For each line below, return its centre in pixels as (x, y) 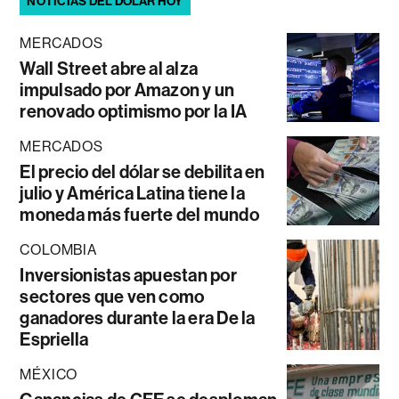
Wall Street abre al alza (109, 69)
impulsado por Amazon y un (127, 90)
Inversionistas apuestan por (128, 276)
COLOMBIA (58, 250)
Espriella (54, 340)
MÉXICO (49, 375)
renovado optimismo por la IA (134, 112)
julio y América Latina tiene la (132, 194)
